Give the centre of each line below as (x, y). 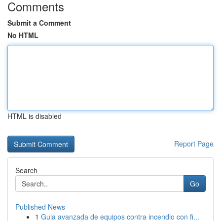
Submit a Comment (39, 23)
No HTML (23, 35)
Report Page (194, 144)
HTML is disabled (35, 116)
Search (26, 170)
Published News (40, 207)
